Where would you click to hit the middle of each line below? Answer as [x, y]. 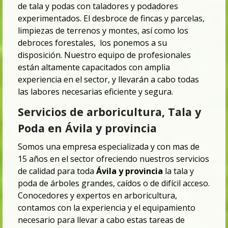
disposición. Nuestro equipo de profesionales [104, 55]
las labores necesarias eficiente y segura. [95, 92]
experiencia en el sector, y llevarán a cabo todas [108, 80]
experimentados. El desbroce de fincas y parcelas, [111, 19]
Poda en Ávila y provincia [87, 128]
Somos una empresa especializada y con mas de [109, 147]
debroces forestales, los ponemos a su [92, 43]
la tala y [178, 171]
